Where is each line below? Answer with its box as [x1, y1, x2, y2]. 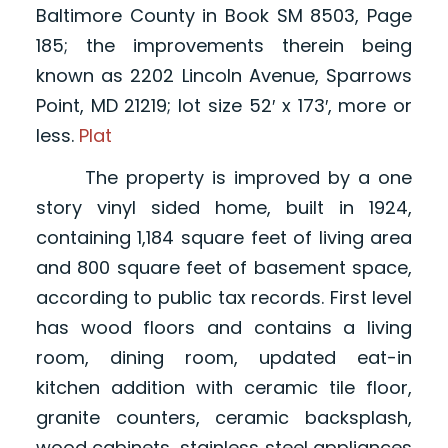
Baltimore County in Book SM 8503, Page [35, 3, 413, 29]
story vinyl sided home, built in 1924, [35, 195, 413, 221]
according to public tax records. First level [35, 285, 413, 311]
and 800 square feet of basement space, [35, 255, 413, 281]
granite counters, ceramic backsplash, [35, 405, 413, 431]
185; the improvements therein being [35, 33, 413, 59]
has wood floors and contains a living [35, 315, 413, 341]
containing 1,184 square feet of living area [35, 225, 413, 251]
